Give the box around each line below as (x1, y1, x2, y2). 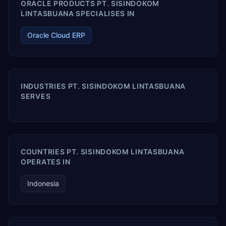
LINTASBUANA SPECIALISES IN (21, 9, 135, 18)
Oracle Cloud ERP (27, 31, 85, 39)
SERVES (21, 92, 51, 100)
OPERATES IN (21, 157, 71, 166)
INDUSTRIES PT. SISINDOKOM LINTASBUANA (21, 82, 186, 90)
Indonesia (27, 179, 59, 188)
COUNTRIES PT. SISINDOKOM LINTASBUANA (21, 147, 185, 156)
